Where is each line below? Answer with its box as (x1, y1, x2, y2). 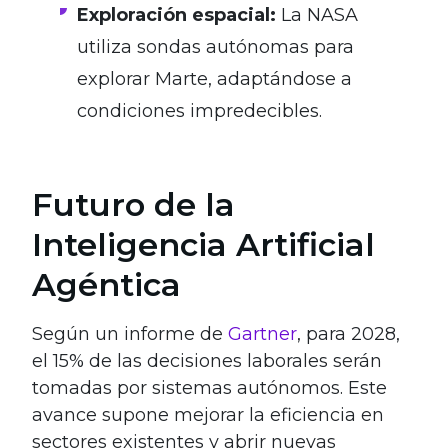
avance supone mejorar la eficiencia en (32, 403, 384, 426)
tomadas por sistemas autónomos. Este (32, 376, 387, 399)
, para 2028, (297, 322, 400, 345)
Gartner (228, 322, 297, 345)
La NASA (276, 3, 358, 26)
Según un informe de (32, 322, 228, 345)
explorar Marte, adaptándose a (77, 67, 352, 90)
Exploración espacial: (77, 3, 276, 26)
